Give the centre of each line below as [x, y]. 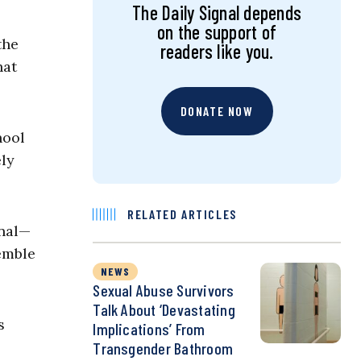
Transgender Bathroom [163, 349]
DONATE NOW [217, 111]
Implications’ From [149, 329]
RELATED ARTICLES [182, 214]
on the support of [217, 32]
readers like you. [217, 52]
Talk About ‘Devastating [164, 310]
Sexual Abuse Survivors [164, 290]
